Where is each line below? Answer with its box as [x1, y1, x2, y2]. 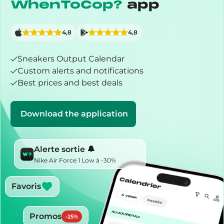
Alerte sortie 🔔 [33, 144, 95, 154]
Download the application [20, 109, 128, 118]
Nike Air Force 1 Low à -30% [33, 156, 116, 164]
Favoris [11, 181, 41, 191]
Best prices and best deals [17, 78, 122, 87]
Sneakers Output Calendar [17, 54, 124, 63]
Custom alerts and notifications [17, 66, 143, 75]
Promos [29, 211, 61, 221]
